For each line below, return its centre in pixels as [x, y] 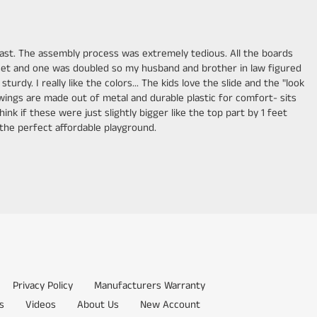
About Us [98, 304]
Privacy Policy [43, 285]
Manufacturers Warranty [150, 285]
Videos [41, 304]
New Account [170, 304]
